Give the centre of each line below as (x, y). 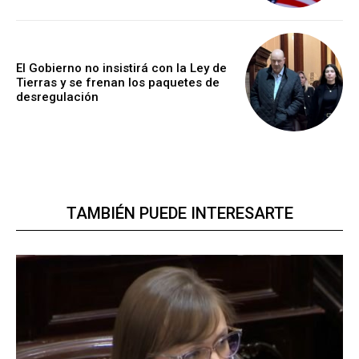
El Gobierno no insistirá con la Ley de (121, 68)
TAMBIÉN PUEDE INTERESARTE (179, 213)
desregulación (57, 97)
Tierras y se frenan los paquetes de (118, 82)
